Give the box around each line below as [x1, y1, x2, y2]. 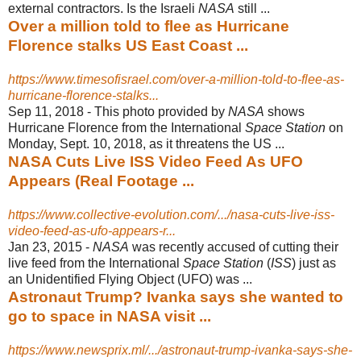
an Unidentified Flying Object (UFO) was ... [8, 272, 252, 286]
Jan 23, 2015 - [8, 239, 93, 254]
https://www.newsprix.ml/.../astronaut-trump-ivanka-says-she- [8, 342, 352, 357]
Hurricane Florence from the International [8, 120, 245, 135]
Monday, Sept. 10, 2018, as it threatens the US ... [8, 136, 284, 151]
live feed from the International [8, 255, 183, 270]
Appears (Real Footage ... [8, 172, 194, 189]
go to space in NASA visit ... [8, 307, 211, 325]
